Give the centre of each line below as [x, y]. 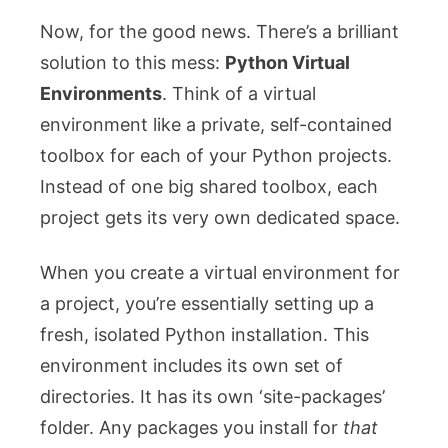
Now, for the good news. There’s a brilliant [219, 31]
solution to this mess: [132, 62]
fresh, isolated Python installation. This [204, 334]
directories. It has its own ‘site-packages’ [212, 396]
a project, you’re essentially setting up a [207, 303]
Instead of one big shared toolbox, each [209, 186]
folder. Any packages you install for [191, 427]
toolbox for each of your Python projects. [216, 155]
